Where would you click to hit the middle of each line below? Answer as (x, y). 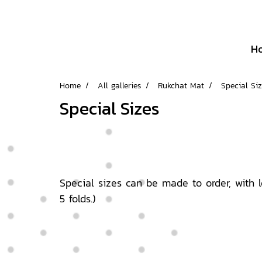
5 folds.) (78, 198)
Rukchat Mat (181, 86)
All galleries (119, 86)
